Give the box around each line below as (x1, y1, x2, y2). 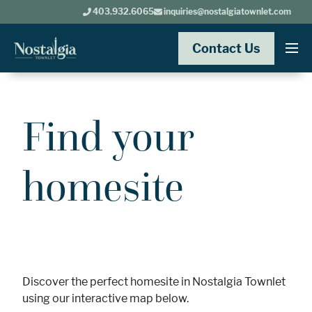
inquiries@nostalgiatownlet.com (162, 6, 291, 17)
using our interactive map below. (22, 291, 189, 306)
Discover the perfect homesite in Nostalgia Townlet (22, 274, 286, 289)
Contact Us (192, 40, 260, 56)
